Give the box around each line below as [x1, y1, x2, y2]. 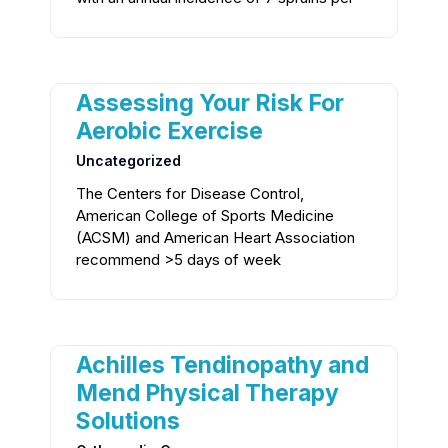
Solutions [76, 407, 180, 436]
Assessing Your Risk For [76, 89, 344, 118]
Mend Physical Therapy [76, 379, 339, 408]
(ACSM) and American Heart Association [76, 228, 355, 248]
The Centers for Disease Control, [76, 184, 304, 204]
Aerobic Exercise [76, 117, 263, 146]
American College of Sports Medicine [76, 206, 334, 226]
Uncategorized [76, 152, 181, 170]
